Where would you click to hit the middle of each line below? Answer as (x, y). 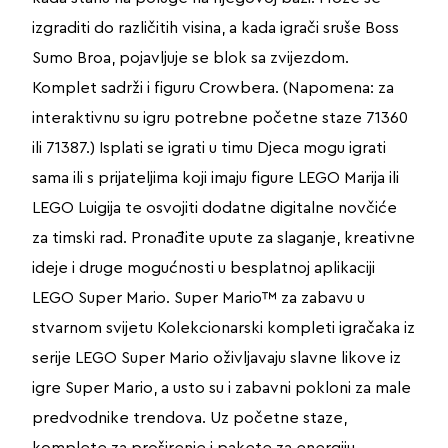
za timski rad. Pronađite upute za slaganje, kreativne (223, 237)
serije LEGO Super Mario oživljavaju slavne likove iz (216, 357)
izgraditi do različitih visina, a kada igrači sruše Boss (215, 27)
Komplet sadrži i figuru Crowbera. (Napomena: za (212, 87)
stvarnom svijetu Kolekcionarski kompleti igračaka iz (223, 327)
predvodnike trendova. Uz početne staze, (189, 417)
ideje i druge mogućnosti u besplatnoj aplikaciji (203, 267)
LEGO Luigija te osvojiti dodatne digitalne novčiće (214, 207)
